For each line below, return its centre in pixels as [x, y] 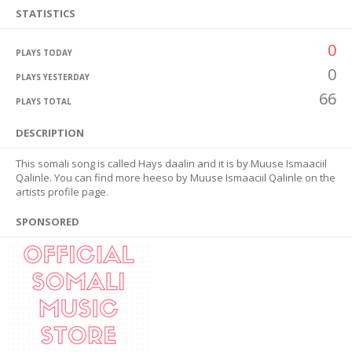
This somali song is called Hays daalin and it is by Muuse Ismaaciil [171, 163]
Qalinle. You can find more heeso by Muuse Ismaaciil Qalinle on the [176, 178]
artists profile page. [62, 192]
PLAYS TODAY [44, 53]
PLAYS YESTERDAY [53, 77]
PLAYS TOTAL [44, 101]
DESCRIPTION [50, 133]
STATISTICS [46, 13]
